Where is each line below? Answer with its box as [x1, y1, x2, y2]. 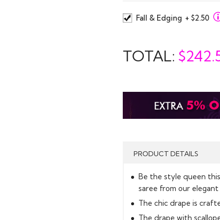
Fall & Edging [136, 13, 184, 23]
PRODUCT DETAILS [134, 149, 198, 158]
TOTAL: [123, 47, 178, 65]
